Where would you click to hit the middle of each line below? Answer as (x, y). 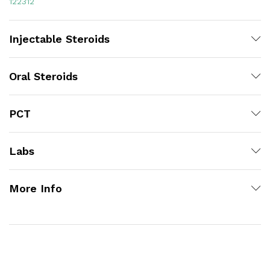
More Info (36, 188)
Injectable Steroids (59, 39)
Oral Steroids (43, 76)
